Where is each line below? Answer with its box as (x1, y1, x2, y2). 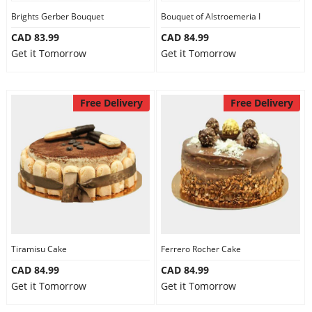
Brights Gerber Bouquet (10, 10, 104, 22)
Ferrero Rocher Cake (161, 243, 241, 255)
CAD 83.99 (10, 31, 59, 44)
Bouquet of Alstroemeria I (161, 10, 260, 22)
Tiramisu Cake (10, 243, 67, 255)
